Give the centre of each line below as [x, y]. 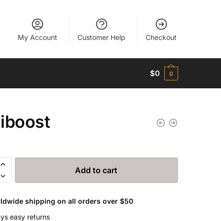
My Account [38, 37]
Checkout [161, 37]
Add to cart [96, 170]
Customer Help [102, 37]
